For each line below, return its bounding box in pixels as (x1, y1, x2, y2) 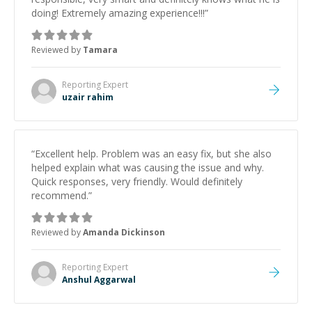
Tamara (83, 44, 118, 56)
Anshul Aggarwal (62, 274, 136, 286)
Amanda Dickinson (83, 226, 165, 238)
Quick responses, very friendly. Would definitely (31, 175, 242, 188)
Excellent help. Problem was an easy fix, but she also (35, 147, 272, 160)
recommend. (31, 189, 88, 202)
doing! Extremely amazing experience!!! (31, 6, 205, 19)
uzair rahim (62, 91, 114, 103)
